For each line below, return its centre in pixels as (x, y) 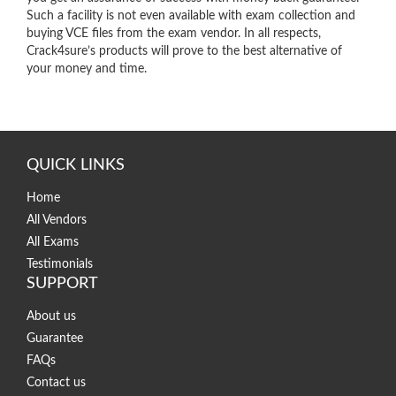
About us (51, 316)
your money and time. (87, 69)
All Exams (53, 242)
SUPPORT (62, 283)
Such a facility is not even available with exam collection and (191, 15)
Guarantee (55, 338)
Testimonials (60, 264)
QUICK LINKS (76, 165)
